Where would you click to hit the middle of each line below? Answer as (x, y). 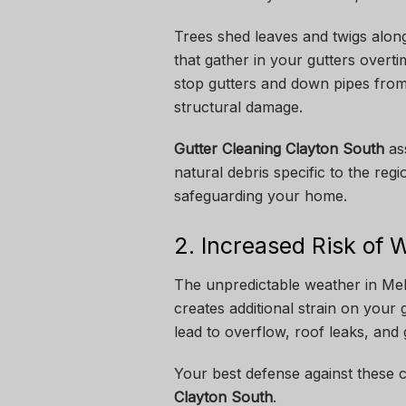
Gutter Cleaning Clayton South (279, 148)
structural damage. (238, 106)
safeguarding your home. (261, 195)
